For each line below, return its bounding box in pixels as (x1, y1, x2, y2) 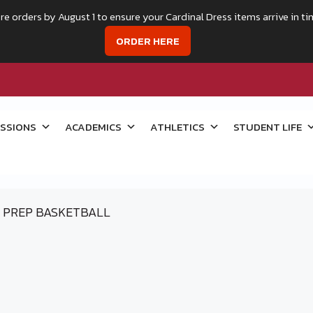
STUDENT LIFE (233, 119, 302, 135)
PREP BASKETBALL (3, 203, 110, 221)
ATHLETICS (150, 119, 205, 135)
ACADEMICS (64, 119, 122, 135)
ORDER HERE (116, 33, 180, 49)
